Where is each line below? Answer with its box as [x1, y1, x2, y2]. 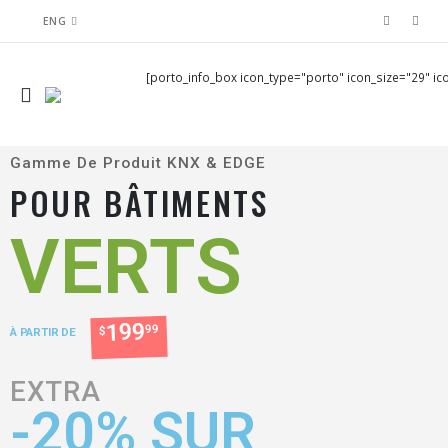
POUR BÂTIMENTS [10, 177, 269, 226]
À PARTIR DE [10, 324, 76, 339]
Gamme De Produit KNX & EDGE [10, 154, 266, 172]
